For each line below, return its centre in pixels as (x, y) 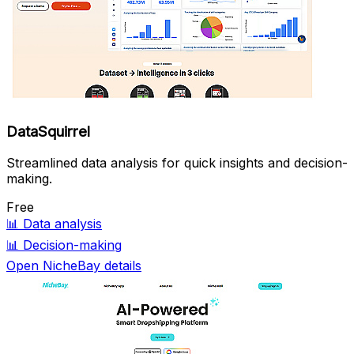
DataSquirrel (48, 131)
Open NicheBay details (74, 266)
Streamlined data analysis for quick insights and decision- (177, 163)
